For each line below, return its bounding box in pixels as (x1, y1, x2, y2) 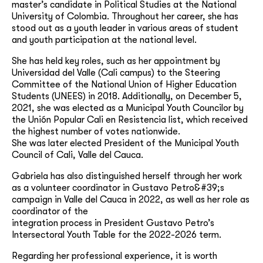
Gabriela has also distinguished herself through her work (12, 170, 242, 181)
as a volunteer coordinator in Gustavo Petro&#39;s (12, 182, 224, 193)
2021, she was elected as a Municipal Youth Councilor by (12, 102, 244, 113)
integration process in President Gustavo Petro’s (12, 217, 214, 228)
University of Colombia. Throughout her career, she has (12, 11, 238, 22)
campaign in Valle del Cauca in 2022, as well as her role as (12, 194, 249, 205)
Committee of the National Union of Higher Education (12, 79, 237, 90)
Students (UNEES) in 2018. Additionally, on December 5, (12, 90, 242, 102)
